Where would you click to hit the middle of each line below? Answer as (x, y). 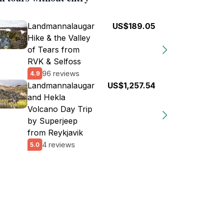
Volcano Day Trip (60, 109)
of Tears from (54, 50)
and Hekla (46, 97)
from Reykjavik (55, 133)
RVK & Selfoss (54, 61)
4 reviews (59, 144)
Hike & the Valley (59, 38)
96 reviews (61, 73)
